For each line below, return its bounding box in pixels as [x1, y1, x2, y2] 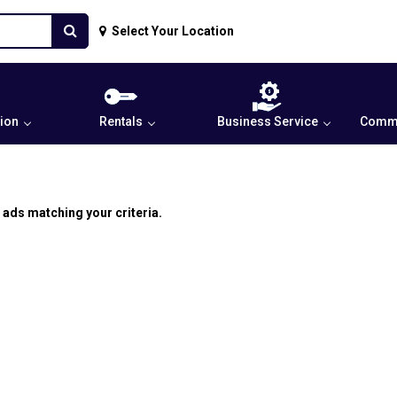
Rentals [99, 114, 143, 128]
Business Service [216, 114, 318, 128]
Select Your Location [112, 24, 234, 38]
